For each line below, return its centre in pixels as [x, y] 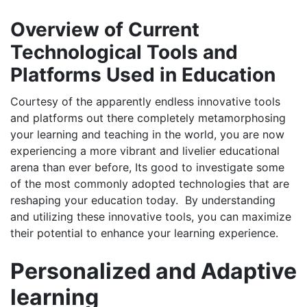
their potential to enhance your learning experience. [144, 233]
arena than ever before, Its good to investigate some [147, 168]
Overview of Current [105, 30]
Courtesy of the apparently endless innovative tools [145, 102]
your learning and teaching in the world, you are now [147, 135]
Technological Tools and [124, 52]
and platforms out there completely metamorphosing [148, 118]
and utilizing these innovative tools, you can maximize [151, 217]
